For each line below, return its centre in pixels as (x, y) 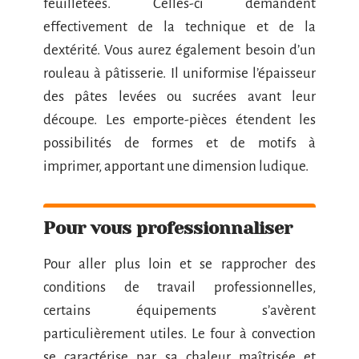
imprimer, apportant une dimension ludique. (176, 166)
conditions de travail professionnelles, (179, 287)
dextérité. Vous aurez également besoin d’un (179, 50)
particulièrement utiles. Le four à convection (179, 333)
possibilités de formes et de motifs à (179, 143)
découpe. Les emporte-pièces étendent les (179, 119)
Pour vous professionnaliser (170, 228)
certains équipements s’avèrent (179, 310)
